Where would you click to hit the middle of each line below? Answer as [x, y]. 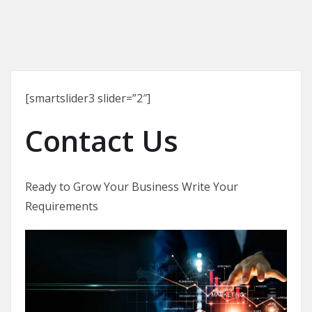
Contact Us [102, 140]
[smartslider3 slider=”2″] [88, 98]
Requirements [62, 206]
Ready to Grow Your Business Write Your [132, 187]
